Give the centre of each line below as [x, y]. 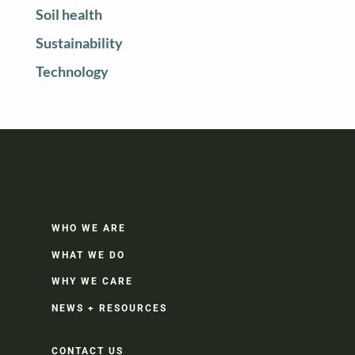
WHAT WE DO [88, 255]
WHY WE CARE [92, 282]
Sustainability [79, 44]
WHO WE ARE [89, 228]
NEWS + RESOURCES [109, 309]
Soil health [69, 15]
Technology [72, 72]
